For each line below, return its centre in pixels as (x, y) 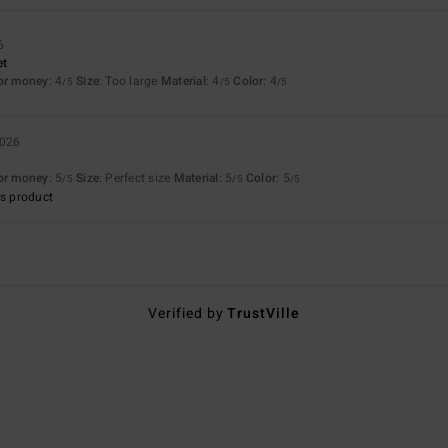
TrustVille (264, 313)
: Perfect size (136, 177)
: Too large (130, 80)
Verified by (187, 313)
